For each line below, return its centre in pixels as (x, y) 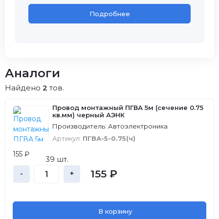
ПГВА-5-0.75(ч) (109, 138)
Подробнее (109, 14)
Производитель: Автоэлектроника (110, 126)
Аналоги (33, 73)
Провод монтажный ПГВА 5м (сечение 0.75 (128, 108)
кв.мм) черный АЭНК (88, 115)
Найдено (24, 88)
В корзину (115, 211)
